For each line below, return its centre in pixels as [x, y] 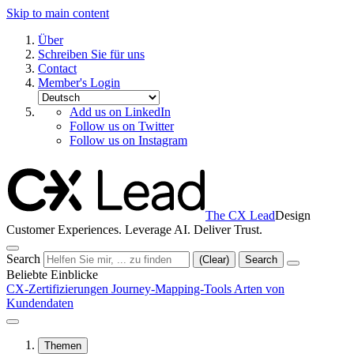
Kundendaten [40, 303]
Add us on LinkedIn [120, 112]
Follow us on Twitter [122, 126]
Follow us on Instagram [128, 140]
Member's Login [79, 83]
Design [293, 215]
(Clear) [214, 260]
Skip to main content [58, 13]
